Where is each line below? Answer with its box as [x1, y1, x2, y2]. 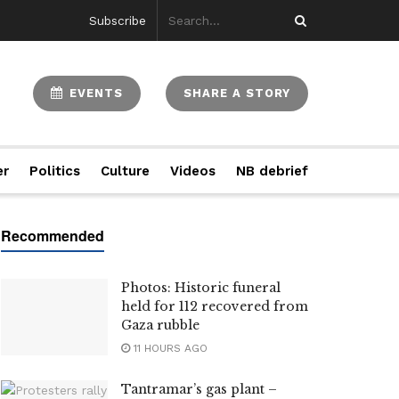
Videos [169, 163, 216, 179]
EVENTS [65, 85, 123, 100]
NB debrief [235, 163, 308, 179]
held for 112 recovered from [121, 298, 308, 314]
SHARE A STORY [183, 85, 290, 100]
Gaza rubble [121, 317, 199, 333]
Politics [29, 163, 81, 179]
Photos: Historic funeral [121, 280, 281, 296]
